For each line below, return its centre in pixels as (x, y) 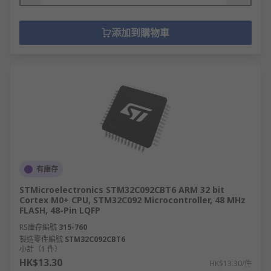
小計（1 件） (41, 249)
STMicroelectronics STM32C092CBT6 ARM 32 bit (122, 190)
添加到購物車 (140, 33)
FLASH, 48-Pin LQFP (60, 210)
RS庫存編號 (38, 227)
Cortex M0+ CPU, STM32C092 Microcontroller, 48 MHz (132, 200)
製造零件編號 (41, 239)
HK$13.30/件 (231, 263)
